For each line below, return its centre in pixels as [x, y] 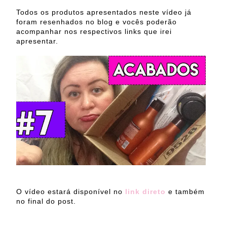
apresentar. [37, 41]
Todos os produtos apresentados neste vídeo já [104, 12]
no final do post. [46, 201]
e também [185, 191]
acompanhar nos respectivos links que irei [94, 31]
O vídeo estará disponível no [69, 191]
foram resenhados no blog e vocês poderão [97, 22]
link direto [144, 191]
